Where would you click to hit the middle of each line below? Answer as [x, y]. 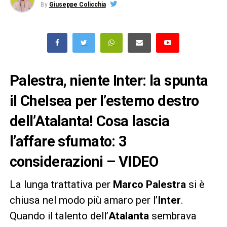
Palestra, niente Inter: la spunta [109, 80]
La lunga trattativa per [61, 184]
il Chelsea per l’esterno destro [104, 101]
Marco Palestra [149, 184]
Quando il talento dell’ [59, 216]
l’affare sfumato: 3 [68, 141]
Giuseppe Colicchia [77, 5]
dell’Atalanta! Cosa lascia [89, 121]
